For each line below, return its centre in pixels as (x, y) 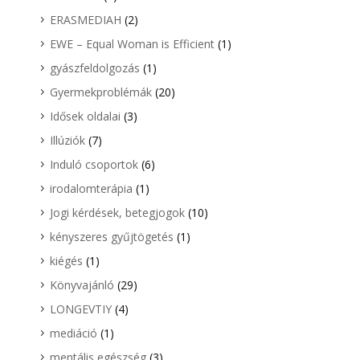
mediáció (73, 333)
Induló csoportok (94, 165)
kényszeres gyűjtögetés (111, 237)
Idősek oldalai (85, 117)
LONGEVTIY (80, 309)
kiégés (66, 261)
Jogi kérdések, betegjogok (117, 213)
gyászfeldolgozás (94, 68)
